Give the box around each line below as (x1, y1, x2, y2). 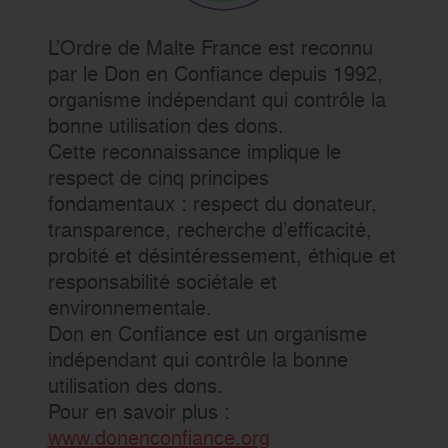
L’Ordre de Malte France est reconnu (47, 32, 373, 61)
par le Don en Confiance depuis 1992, (47, 58, 383, 87)
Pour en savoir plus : (47, 396, 230, 425)
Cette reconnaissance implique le (47, 136, 341, 165)
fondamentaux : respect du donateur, (47, 188, 377, 217)
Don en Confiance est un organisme (47, 318, 367, 347)
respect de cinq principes (47, 162, 269, 191)
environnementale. (47, 292, 212, 321)
